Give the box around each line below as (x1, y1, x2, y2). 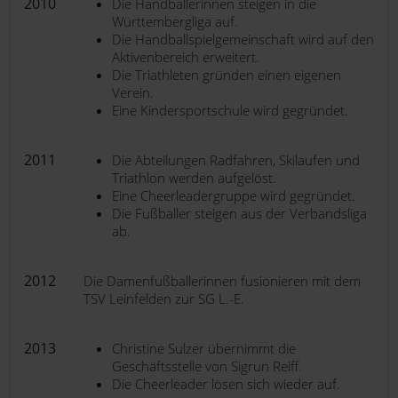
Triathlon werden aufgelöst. (112, 169, 276, 187)
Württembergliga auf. (112, 12, 238, 30)
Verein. (112, 84, 154, 101)
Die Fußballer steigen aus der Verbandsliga (112, 204, 367, 222)
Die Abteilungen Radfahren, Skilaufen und (112, 151, 360, 169)
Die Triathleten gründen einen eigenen (112, 66, 341, 84)
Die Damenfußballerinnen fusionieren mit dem (84, 272, 361, 290)
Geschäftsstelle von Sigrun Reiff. (112, 357, 302, 375)
